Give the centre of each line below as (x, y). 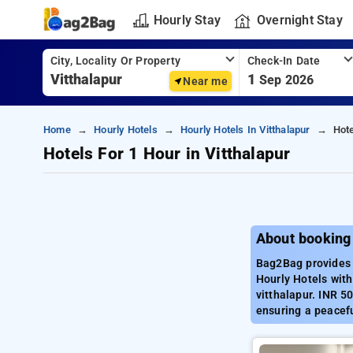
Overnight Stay (299, 20)
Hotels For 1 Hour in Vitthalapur (167, 154)
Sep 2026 (286, 80)
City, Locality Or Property (115, 61)
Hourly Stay (187, 20)
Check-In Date (284, 61)
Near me (205, 81)
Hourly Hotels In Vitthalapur (245, 130)
